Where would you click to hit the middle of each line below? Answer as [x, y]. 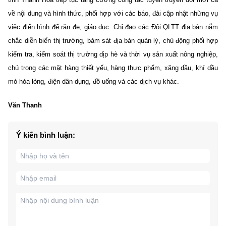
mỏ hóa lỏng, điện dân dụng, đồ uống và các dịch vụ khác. [94, 81]
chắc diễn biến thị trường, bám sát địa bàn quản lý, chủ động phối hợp [113, 40]
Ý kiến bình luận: [46, 135]
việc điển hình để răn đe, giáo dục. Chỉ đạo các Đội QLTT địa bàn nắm [113, 27]
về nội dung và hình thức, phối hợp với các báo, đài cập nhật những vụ [113, 13]
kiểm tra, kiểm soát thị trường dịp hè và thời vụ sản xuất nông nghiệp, [113, 54]
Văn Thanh [25, 105]
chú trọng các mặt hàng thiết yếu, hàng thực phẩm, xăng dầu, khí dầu [113, 68]
